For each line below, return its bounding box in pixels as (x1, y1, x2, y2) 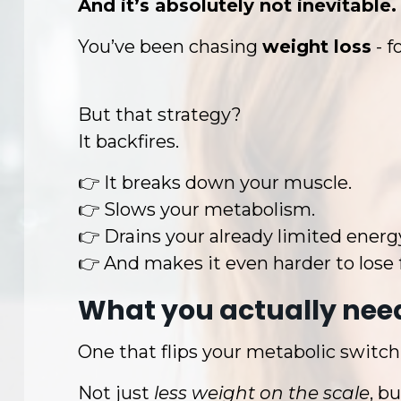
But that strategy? (78, 104, 242, 125)
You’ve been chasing (78, 36, 258, 57)
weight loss (262, 36, 371, 57)
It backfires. (78, 131, 179, 152)
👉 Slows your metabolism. (78, 199, 315, 220)
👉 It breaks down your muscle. (78, 172, 352, 193)
